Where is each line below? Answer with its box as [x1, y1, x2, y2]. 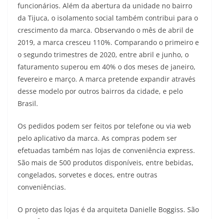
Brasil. [18, 99, 38, 108]
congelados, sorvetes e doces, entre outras [18, 170, 157, 179]
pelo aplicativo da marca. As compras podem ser [18, 133, 177, 143]
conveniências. [18, 182, 66, 192]
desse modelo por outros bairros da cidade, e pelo [18, 87, 183, 96]
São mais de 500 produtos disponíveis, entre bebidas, [18, 158, 194, 167]
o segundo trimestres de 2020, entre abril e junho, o [18, 50, 189, 59]
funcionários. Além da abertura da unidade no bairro [18, 1, 192, 10]
